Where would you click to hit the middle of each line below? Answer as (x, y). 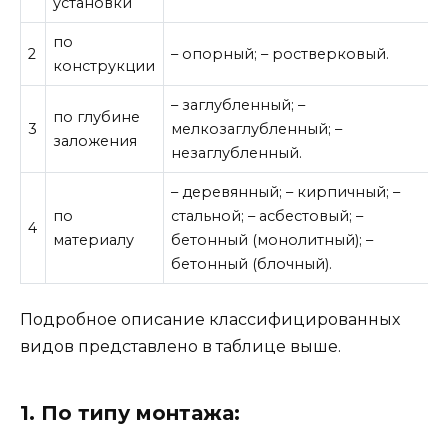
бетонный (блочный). (252, 264)
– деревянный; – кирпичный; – (286, 192)
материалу (94, 240)
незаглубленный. (237, 153)
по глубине (97, 117)
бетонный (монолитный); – (272, 240)
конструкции (104, 66)
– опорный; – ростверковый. (280, 54)
